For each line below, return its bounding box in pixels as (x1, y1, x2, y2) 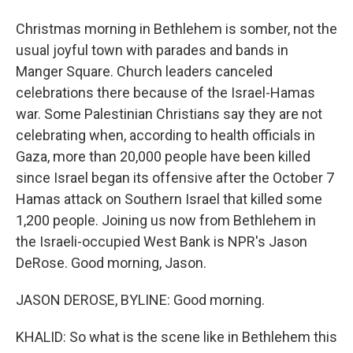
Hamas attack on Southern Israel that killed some (16, 191, 322, 207)
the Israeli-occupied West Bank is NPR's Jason (16, 233, 307, 250)
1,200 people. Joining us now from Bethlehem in (16, 212, 316, 229)
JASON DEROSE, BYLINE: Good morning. (16, 292, 265, 308)
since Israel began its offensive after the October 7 (16, 169, 334, 186)
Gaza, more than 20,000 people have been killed (16, 148, 310, 165)
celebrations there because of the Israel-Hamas (16, 84, 315, 101)
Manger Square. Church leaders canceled (16, 63, 273, 80)
